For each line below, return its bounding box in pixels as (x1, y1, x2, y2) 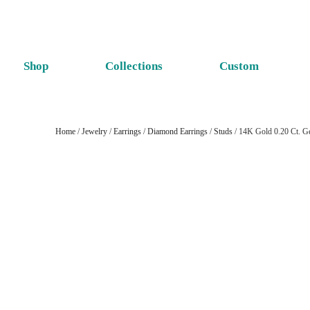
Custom (219, 60, 259, 73)
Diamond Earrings (147, 127, 208, 136)
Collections (104, 60, 163, 73)
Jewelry (81, 127, 107, 136)
